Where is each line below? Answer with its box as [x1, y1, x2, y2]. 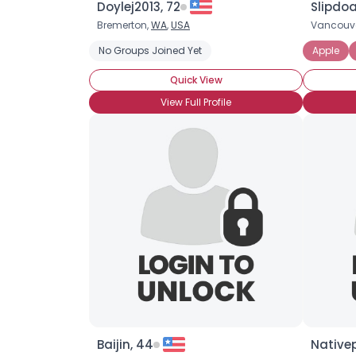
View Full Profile [161, 95, 231, 109]
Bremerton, [97, 18, 151, 32]
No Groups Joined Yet [99, 44, 202, 57]
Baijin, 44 [97, 336, 153, 353]
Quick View [169, 73, 222, 87]
